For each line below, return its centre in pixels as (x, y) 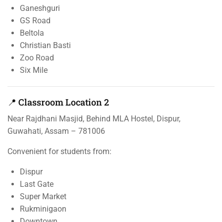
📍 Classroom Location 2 (58, 102)
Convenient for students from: (59, 151)
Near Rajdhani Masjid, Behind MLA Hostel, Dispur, (94, 118)
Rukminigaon (43, 209)
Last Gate (37, 184)
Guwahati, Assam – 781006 (56, 131)
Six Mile (34, 70)
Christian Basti (45, 45)
